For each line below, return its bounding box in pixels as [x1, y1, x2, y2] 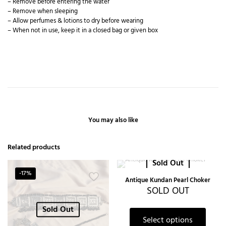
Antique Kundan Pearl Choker [125, 175, 211, 186]
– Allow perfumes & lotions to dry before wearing [8, 16, 143, 27]
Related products [8, 142, 60, 154]
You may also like [88, 115, 138, 126]
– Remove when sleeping [8, 6, 78, 17]
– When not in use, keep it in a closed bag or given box [8, 25, 158, 36]
